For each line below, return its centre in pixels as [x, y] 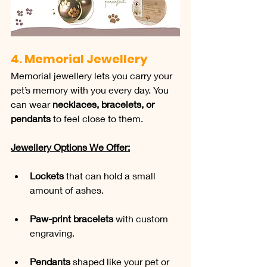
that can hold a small [111, 175]
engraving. [52, 232]
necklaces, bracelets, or [105, 104]
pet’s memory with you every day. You [91, 89]
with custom [142, 218]
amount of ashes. [67, 190]
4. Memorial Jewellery [79, 59]
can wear [32, 104]
